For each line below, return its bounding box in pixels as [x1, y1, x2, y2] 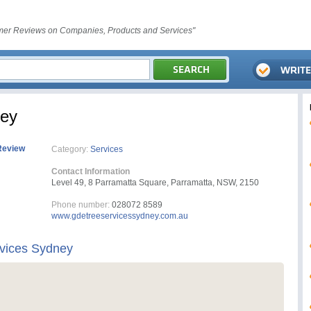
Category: [51, 144, 88, 154]
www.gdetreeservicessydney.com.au [51, 211, 188, 221]
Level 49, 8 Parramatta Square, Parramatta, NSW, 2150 [51, 178, 259, 187]
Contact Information [51, 167, 130, 176]
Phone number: [51, 200, 110, 210]
